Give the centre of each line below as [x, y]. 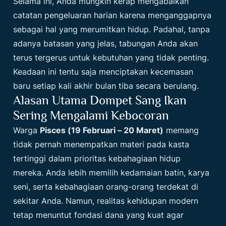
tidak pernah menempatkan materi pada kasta [101, 145]
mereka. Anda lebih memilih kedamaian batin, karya [111, 173]
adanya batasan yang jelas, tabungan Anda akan [106, 44]
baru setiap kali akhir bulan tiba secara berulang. [106, 86]
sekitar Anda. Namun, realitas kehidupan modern [106, 201]
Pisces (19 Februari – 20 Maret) [102, 130]
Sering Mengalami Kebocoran [91, 116]
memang [181, 130]
